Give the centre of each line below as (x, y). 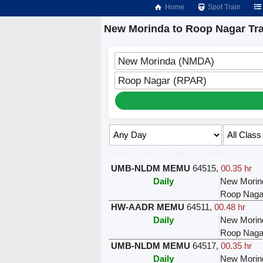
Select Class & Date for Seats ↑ (169, 153)
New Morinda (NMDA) (166, 61)
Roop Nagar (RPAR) (162, 80)
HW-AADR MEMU (147, 207)
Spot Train (224, 7)
